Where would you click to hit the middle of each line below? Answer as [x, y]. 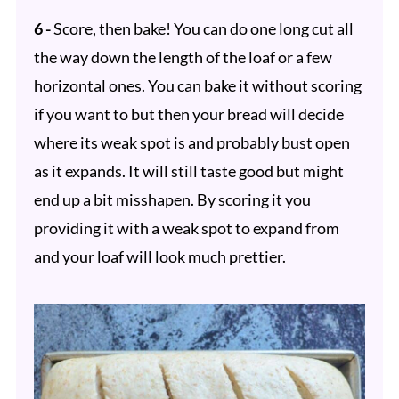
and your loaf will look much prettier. [159, 257]
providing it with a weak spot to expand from [186, 228]
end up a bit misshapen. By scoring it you [172, 200]
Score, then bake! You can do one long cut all [203, 29]
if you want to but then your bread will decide [188, 114]
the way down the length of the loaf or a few [183, 57]
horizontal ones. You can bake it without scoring [197, 86]
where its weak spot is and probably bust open [191, 143]
